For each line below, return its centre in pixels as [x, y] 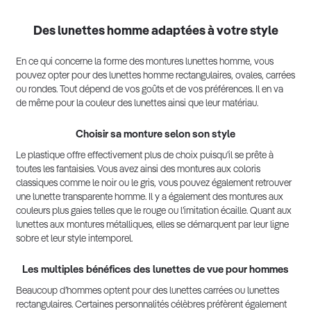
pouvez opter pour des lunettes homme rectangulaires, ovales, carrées [155, 76]
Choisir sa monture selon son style [155, 135]
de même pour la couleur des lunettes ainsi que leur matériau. [137, 104]
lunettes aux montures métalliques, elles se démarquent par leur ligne [152, 225]
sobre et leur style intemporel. [74, 239]
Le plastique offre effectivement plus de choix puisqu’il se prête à [145, 156]
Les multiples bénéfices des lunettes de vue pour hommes [155, 270]
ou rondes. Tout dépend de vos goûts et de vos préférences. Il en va [150, 90]
